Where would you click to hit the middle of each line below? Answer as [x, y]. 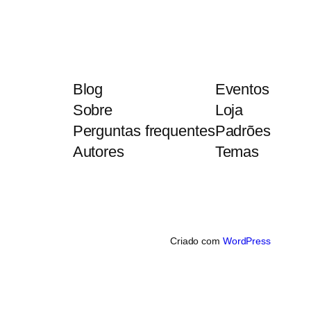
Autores [98, 152]
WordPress [246, 241]
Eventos [242, 90]
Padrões [243, 131]
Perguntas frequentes [144, 131]
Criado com [196, 241]
